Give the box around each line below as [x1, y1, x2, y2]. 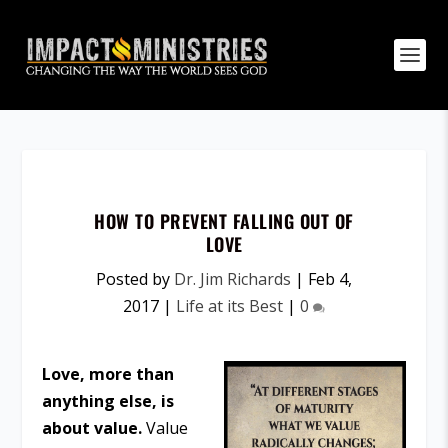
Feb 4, [308, 268, 352, 290]
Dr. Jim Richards [174, 268, 291, 290]
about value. [42, 417, 143, 439]
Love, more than [42, 363, 175, 385]
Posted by [96, 268, 174, 290]
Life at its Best [176, 295, 283, 317]
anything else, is [42, 390, 175, 412]
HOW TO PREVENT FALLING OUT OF [94, 208, 354, 234]
